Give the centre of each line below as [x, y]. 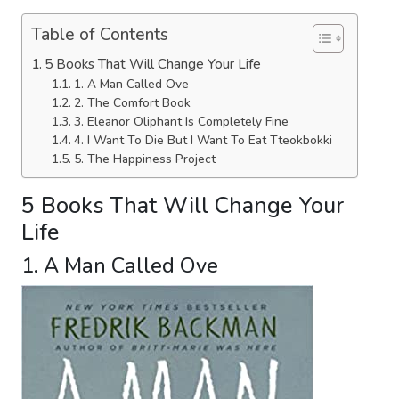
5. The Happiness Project [146, 159]
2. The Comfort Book [134, 103]
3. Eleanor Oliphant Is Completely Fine [184, 122]
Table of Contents [100, 35]
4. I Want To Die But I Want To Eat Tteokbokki [206, 141]
